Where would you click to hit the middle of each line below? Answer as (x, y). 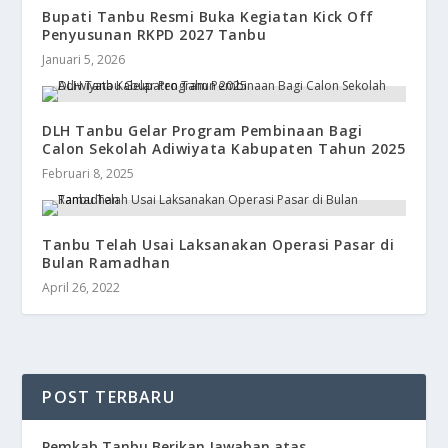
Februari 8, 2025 (88, 173)
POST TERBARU (108, 396)
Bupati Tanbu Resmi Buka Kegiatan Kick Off (208, 16)
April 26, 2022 (81, 287)
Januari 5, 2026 (84, 59)
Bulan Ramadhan (106, 262)
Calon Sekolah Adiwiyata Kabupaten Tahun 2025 (224, 148)
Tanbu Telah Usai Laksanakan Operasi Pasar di (218, 244)
